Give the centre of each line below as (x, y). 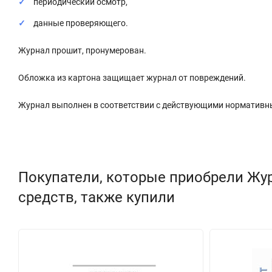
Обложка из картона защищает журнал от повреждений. (133, 77)
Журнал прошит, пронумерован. (83, 50)
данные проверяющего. (81, 23)
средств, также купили (97, 197)
